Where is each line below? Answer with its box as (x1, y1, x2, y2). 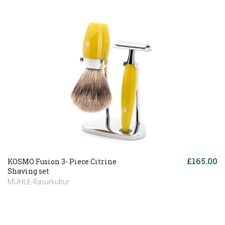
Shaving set (8, 166, 49, 176)
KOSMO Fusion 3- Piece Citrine (8, 156, 117, 166)
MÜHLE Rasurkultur (8, 176, 69, 186)
